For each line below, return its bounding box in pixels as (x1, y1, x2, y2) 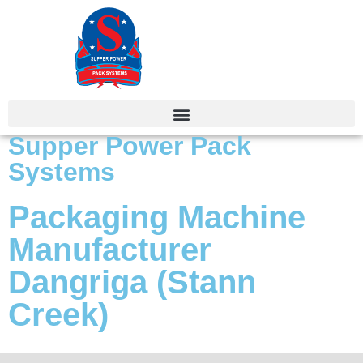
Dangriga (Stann (8, 264, 256, 301)
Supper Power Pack (8, 131, 251, 161)
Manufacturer (8, 232, 211, 268)
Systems (8, 157, 115, 187)
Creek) (8, 297, 109, 333)
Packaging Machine (8, 199, 305, 236)
